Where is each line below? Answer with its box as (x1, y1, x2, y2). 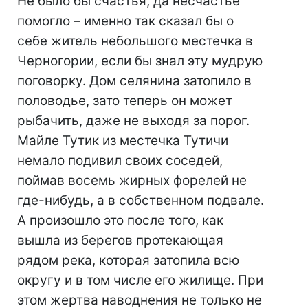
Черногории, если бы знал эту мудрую (17, 53, 263, 69)
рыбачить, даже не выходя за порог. (17, 113, 250, 129)
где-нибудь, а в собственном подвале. (17, 192, 264, 208)
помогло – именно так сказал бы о (17, 13, 234, 29)
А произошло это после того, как (17, 212, 223, 228)
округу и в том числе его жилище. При (17, 272, 263, 288)
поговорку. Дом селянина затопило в (17, 73, 252, 89)
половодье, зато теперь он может (17, 93, 232, 109)
